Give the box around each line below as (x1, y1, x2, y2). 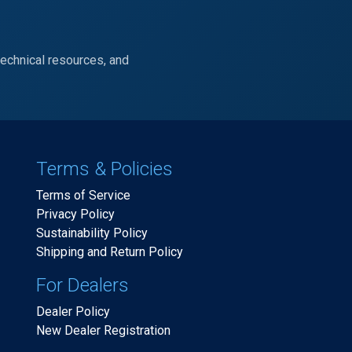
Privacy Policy (36, 207, 115, 222)
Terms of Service (36, 188, 130, 203)
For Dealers (36, 274, 129, 296)
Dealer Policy (36, 304, 110, 319)
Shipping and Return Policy (36, 244, 183, 259)
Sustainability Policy (36, 225, 148, 240)
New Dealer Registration (36, 323, 170, 338)
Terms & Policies (36, 158, 173, 180)
